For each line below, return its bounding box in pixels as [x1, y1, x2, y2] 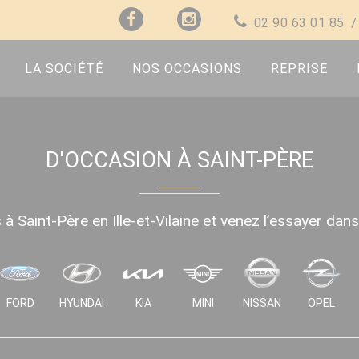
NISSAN [243, 296, 281, 309]
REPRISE [271, 61, 328, 76]
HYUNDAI [59, 296, 104, 309]
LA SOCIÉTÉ [25, 61, 103, 76]
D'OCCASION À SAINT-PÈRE [46, 147, 313, 173]
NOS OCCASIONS [132, 61, 242, 76]
